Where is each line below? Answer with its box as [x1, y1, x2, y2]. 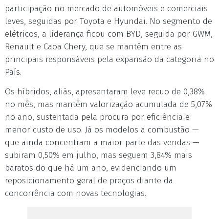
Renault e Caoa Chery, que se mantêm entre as [5, 42, 182, 52]
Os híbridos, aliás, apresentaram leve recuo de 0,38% [5, 87, 205, 97]
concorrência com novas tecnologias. [5, 188, 146, 198]
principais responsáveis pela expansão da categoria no [5, 54, 214, 65]
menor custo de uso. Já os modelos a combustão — [5, 125, 199, 135]
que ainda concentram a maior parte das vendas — [5, 137, 199, 148]
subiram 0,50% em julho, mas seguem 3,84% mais [5, 150, 192, 160]
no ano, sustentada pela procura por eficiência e [5, 112, 190, 122]
